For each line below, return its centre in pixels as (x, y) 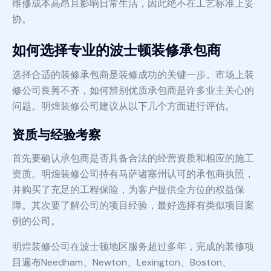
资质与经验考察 (57, 135)
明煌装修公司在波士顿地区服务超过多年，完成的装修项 (133, 247)
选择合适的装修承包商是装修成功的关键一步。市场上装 (133, 75)
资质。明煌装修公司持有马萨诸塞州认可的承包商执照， (133, 174)
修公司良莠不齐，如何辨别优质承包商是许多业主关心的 (133, 91)
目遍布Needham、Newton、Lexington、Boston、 (122, 263)
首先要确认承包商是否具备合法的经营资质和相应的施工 (133, 158)
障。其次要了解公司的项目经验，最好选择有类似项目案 (133, 206)
